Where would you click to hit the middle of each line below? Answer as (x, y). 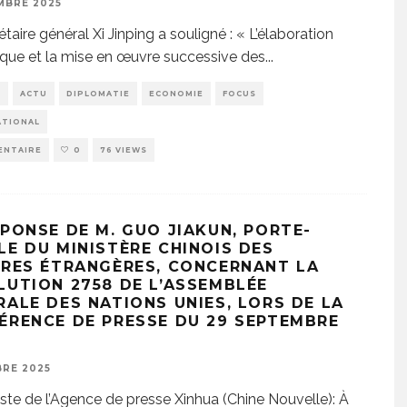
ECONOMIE (176, 94)
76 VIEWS (124, 150)
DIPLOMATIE (98, 94)
